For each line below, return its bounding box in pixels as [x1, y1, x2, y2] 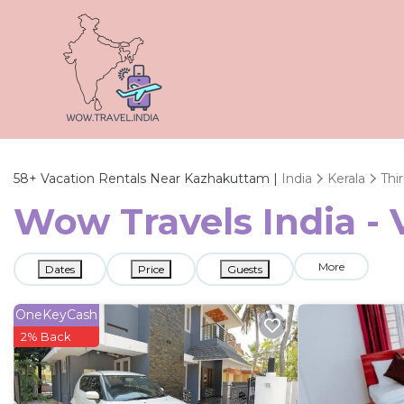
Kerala [327, 170, 365, 187]
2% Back [21, 329, 71, 344]
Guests [227, 262, 262, 276]
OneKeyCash [15, 307, 97, 323]
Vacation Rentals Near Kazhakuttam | [37, 170, 281, 187]
